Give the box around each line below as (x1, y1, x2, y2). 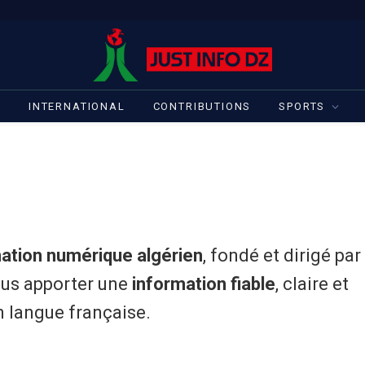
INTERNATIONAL (28, 100, 125, 112)
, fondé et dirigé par (203, 245, 361, 266)
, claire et (275, 274, 349, 294)
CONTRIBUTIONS (152, 100, 252, 112)
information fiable (132, 274, 275, 294)
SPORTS (279, 100, 326, 112)
